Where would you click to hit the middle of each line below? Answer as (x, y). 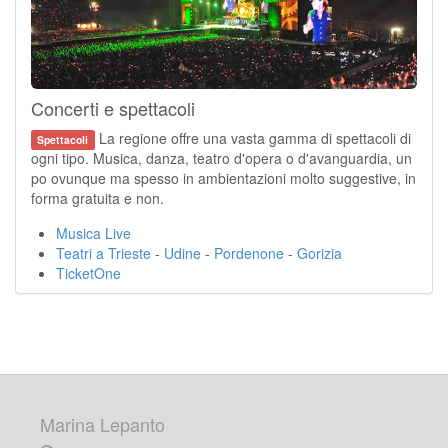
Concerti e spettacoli (113, 107)
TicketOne (88, 272)
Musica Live (93, 232)
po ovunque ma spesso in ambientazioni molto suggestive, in (223, 177)
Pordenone (249, 252)
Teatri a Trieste (103, 252)
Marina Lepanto (102, 423)
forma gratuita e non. (97, 197)
